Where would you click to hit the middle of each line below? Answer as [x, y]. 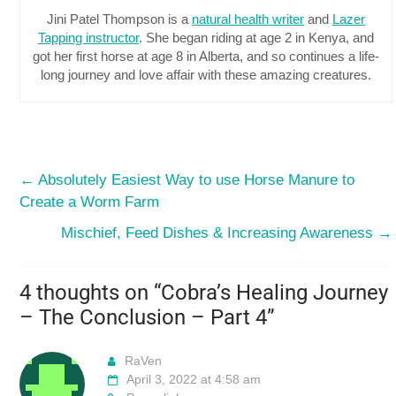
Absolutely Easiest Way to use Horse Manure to [195, 179]
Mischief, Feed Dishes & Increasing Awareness [219, 232]
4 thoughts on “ [91, 292]
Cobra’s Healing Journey [275, 292]
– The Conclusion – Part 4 [144, 317]
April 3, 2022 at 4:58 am [194, 379]
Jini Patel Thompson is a [119, 19]
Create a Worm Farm [90, 202]
